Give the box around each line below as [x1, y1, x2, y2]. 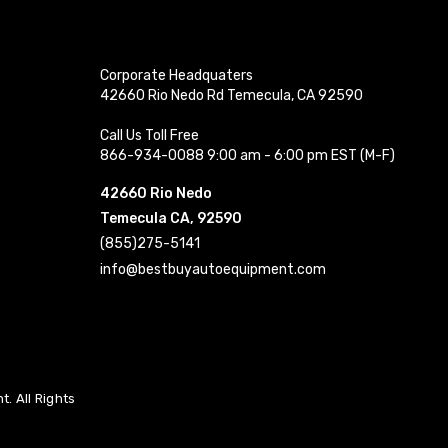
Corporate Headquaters [99, 66, 253, 84]
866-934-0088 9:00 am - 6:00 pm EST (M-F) [99, 146, 395, 164]
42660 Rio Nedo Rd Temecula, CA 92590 [99, 86, 363, 104]
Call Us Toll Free [99, 126, 199, 144]
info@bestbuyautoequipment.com [99, 260, 326, 278]
